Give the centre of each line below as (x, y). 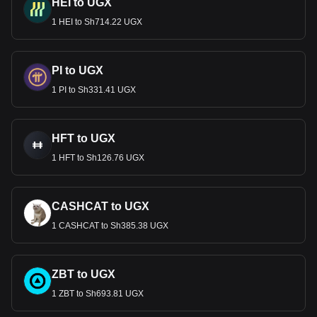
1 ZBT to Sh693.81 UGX (98, 294)
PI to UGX (77, 70)
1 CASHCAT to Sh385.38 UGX (110, 226)
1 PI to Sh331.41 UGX (94, 90)
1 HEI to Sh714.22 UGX (97, 22)
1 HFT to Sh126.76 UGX (98, 158)
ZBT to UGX (83, 274)
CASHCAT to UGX (100, 206)
